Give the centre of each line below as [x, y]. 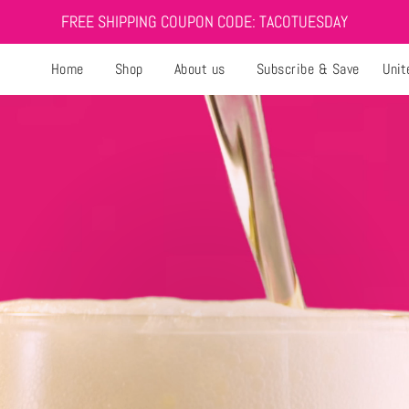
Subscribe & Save [308, 69]
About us [199, 69]
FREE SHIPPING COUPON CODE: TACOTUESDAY [204, 21]
